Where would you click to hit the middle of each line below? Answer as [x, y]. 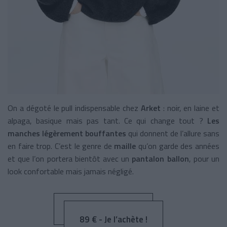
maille [125, 146]
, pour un [204, 159]
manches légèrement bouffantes [67, 134]
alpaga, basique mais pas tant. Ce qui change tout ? [107, 121]
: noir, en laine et [190, 108]
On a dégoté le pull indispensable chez [74, 108]
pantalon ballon [160, 159]
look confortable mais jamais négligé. [71, 172]
